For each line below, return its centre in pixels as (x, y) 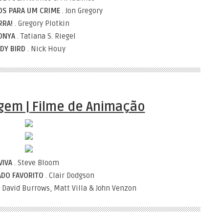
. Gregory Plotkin (41, 23)
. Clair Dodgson (69, 175)
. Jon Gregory (81, 11)
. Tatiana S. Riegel (45, 36)
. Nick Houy (45, 49)
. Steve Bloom (36, 163)
